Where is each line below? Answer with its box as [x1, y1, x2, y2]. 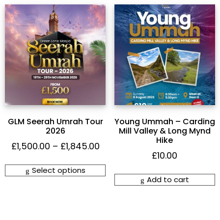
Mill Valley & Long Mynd [118, 125, 211, 137]
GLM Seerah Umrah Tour [7, 116, 103, 128]
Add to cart [146, 174, 189, 185]
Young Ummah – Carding [114, 116, 215, 128]
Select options [31, 165, 85, 176]
